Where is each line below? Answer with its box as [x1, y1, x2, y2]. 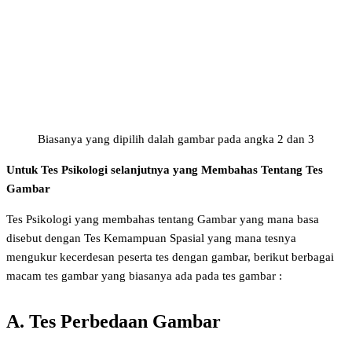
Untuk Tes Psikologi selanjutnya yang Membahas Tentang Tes [6, 163, 323, 177]
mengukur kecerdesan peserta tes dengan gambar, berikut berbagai [6, 251, 334, 264]
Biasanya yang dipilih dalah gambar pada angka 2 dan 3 [38, 133, 314, 146]
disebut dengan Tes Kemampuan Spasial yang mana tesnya [6, 232, 296, 245]
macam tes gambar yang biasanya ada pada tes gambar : [6, 269, 282, 283]
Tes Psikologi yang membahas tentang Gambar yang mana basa [6, 213, 319, 226]
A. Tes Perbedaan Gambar [6, 311, 221, 332]
